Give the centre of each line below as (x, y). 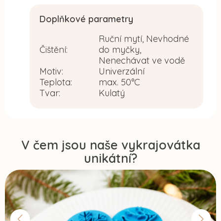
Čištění (53, 49)
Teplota (55, 82)
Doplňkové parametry (86, 19)
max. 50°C (119, 82)
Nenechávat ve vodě (142, 60)
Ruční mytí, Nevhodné (144, 38)
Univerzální (122, 71)
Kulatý (112, 93)
